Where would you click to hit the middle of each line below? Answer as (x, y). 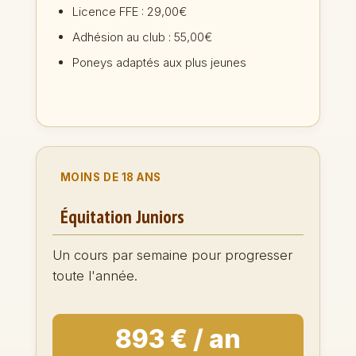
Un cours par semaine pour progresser (172, 255)
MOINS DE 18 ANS (110, 177)
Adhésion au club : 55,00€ (142, 37)
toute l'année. (95, 276)
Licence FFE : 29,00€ (129, 12)
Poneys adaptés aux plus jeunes (159, 62)
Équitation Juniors (122, 217)
